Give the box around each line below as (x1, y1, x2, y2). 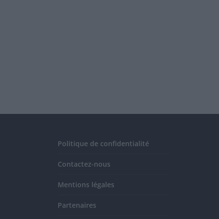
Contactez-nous (58, 159, 110, 169)
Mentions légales (58, 180, 114, 190)
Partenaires (58, 200, 96, 210)
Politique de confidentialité (58, 139, 149, 149)
